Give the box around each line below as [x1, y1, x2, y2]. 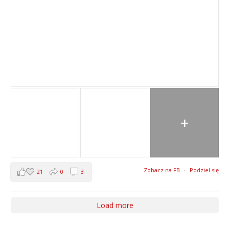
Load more [96, 200, 133, 210]
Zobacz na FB [144, 166, 180, 174]
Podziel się [190, 166, 219, 174]
